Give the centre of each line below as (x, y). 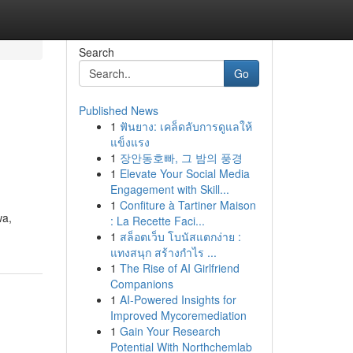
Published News (118, 110)
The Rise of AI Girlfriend (179, 268)
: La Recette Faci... (157, 221)
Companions (141, 284)
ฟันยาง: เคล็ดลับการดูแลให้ (186, 126)
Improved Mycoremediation (178, 315)
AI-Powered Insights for (178, 299)
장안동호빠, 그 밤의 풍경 (181, 158)
